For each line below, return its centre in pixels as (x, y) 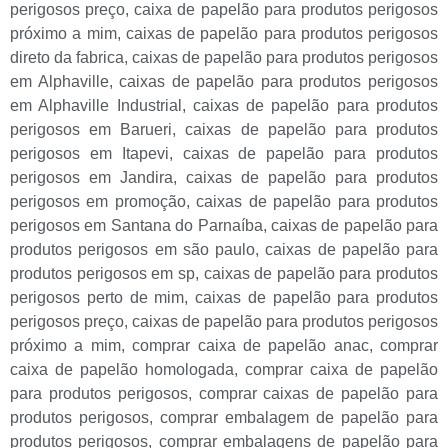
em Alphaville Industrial (96, 105)
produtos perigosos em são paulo (132, 249)
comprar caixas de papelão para (318, 393)
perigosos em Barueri (91, 129)
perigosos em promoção (98, 201)
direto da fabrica (67, 57)
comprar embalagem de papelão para (299, 417)
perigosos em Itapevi (89, 153)
